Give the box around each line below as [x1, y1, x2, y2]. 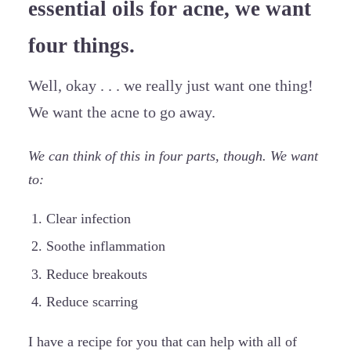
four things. [28, 34, 135, 58]
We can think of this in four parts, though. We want [28, 147, 318, 164]
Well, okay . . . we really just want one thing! [28, 78, 313, 95]
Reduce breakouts [45, 266, 147, 282]
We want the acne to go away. [28, 104, 215, 121]
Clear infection [45, 210, 131, 226]
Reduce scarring [45, 294, 138, 310]
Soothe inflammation [45, 238, 165, 255]
